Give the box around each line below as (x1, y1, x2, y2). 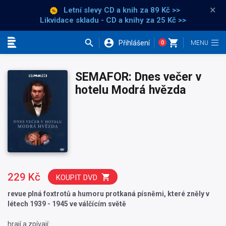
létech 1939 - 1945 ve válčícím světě (8, 200, 126, 208)
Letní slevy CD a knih (64, 5, 138, 15)
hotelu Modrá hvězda (75, 83, 187, 97)
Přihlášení (119, 38, 150, 47)
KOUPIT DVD (56, 173, 97, 183)
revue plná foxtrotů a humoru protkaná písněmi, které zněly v (8, 190, 209, 198)
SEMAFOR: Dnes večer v (75, 70, 202, 84)
